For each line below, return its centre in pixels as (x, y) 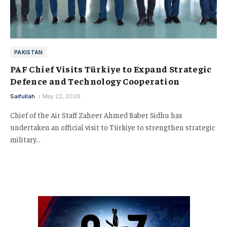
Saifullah (23, 96)
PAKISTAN (29, 52)
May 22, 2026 (62, 96)
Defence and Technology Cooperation (95, 81)
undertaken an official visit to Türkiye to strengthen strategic (113, 127)
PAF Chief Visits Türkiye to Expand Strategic (111, 68)
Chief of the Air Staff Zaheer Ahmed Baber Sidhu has (96, 115)
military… (25, 139)
